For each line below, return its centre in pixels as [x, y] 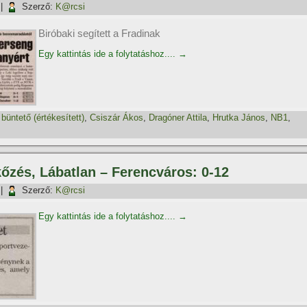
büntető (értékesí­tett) [43, 118]
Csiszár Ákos [116, 118]
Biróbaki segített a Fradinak [99, 33]
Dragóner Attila [178, 118]
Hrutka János [239, 118]
